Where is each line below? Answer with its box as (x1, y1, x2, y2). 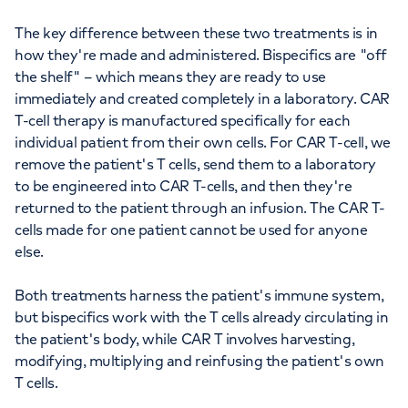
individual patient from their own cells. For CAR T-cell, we (15, 133, 391, 152)
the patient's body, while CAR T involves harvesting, (15, 330, 355, 349)
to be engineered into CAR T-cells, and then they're (15, 177, 352, 196)
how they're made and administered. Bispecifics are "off (15, 46, 387, 65)
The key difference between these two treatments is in (15, 24, 378, 43)
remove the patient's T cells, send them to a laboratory (15, 155, 376, 174)
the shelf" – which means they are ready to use (15, 67, 326, 87)
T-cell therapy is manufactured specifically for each (15, 111, 351, 130)
